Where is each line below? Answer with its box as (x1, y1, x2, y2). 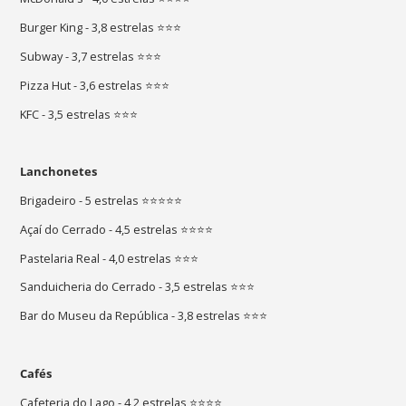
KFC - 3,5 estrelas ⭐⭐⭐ (20, 105, 139, 122)
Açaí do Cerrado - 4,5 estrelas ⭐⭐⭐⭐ (20, 220, 214, 237)
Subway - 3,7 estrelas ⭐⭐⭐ (20, 48, 162, 65)
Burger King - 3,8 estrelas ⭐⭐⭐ (20, 19, 182, 36)
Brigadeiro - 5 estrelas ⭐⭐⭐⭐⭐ (20, 192, 183, 209)
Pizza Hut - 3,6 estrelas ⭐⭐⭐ (20, 76, 170, 93)
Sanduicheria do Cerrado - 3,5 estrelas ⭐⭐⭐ (20, 278, 256, 295)
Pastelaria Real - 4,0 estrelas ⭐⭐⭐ (20, 249, 199, 266)
